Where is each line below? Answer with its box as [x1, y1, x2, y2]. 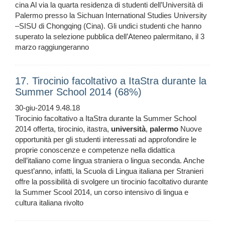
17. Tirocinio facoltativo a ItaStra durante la [15, 75, 206, 87]
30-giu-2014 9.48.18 [15, 103, 80, 113]
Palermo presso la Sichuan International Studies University [15, 11, 207, 20]
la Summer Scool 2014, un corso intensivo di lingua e [15, 188, 188, 197]
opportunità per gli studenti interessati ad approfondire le [15, 135, 196, 144]
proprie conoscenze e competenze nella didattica [15, 146, 175, 155]
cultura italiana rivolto [15, 198, 83, 207]
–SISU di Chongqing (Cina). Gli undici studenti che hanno [15, 22, 201, 31]
